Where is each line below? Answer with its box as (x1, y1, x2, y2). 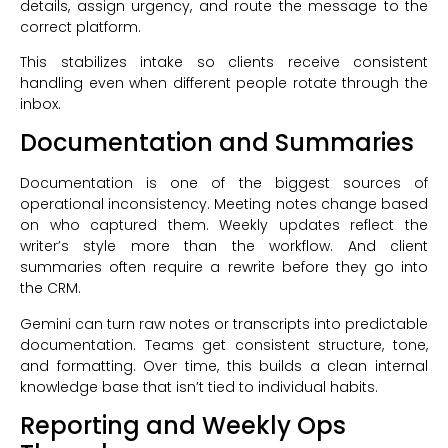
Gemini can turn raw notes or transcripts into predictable (20, 313, 428, 334)
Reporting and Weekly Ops (20, 409, 346, 443)
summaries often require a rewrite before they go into (20, 257, 428, 278)
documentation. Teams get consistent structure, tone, (20, 334, 428, 355)
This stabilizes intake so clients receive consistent (20, 52, 428, 72)
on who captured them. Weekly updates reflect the (20, 215, 428, 236)
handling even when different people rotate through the (20, 73, 428, 93)
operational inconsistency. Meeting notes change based (20, 194, 428, 215)
